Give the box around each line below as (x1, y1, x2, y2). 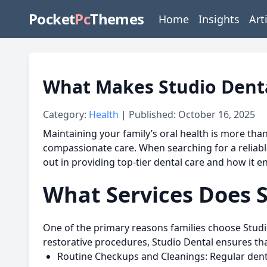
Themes (90, 9, 144, 29)
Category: (43, 108, 89, 121)
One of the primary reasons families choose (43, 221, 243, 234)
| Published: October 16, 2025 (121, 108, 255, 121)
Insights (198, 12, 240, 26)
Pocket (29, 9, 75, 29)
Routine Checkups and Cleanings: (57, 250, 207, 263)
